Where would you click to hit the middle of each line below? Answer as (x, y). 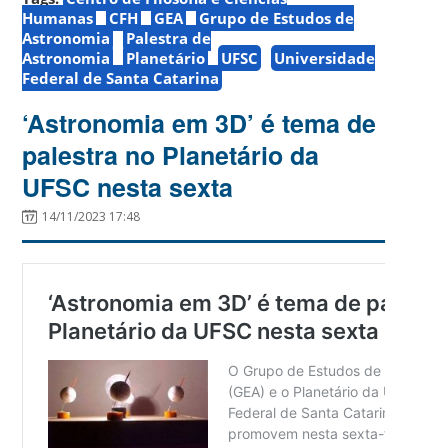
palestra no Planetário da (171, 154)
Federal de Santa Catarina (121, 77)
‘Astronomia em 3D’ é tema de (199, 122)
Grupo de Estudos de (277, 17)
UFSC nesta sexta (128, 186)
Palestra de (169, 37)
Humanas (58, 17)
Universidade (325, 57)
